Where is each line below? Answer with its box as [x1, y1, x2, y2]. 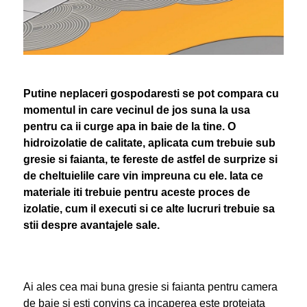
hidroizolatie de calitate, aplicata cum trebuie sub [23, 137, 275, 149]
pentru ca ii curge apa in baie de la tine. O [23, 121, 236, 132]
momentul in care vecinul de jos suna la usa [23, 104, 250, 116]
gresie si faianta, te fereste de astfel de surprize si [23, 153, 278, 165]
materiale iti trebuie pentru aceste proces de [23, 186, 250, 198]
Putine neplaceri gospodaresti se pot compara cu [23, 88, 279, 99]
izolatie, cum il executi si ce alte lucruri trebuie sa [23, 203, 275, 214]
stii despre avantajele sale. [23, 219, 160, 231]
